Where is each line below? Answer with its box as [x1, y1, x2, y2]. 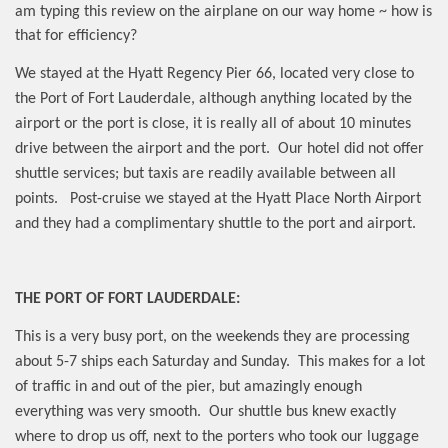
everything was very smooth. [15, 403, 201, 420]
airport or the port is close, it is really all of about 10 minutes [15, 115, 411, 132]
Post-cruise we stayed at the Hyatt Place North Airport [70, 190, 421, 207]
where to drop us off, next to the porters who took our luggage [15, 428, 419, 445]
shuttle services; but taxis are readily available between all [15, 165, 396, 182]
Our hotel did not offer [278, 140, 424, 157]
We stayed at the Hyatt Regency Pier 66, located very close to [15, 65, 414, 82]
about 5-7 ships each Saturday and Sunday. [15, 353, 290, 370]
